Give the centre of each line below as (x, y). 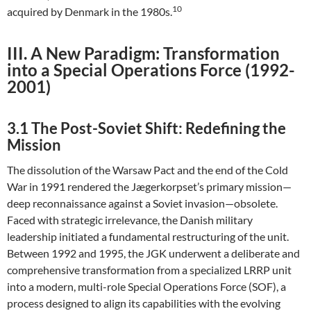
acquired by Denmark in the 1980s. (90, 11)
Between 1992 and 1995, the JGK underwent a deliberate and (153, 253)
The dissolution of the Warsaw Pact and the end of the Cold (148, 170)
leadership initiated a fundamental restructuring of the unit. (148, 236)
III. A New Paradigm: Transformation (143, 53)
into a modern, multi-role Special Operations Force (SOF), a (146, 286)
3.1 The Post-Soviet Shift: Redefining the (146, 128)
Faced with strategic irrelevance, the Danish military (130, 220)
